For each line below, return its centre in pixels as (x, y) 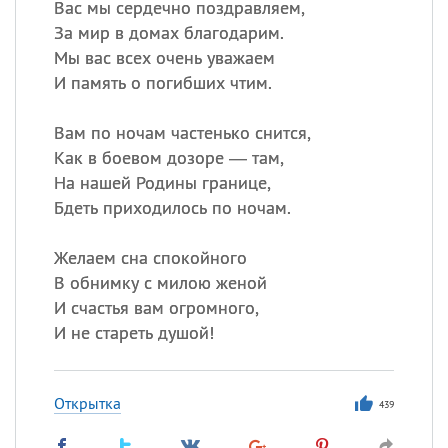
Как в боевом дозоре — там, (168, 157)
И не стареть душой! (133, 332)
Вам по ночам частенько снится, (182, 132)
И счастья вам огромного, (156, 307)
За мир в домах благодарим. (168, 32)
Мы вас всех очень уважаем (164, 57)
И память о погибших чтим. (162, 82)
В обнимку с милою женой (160, 282)
